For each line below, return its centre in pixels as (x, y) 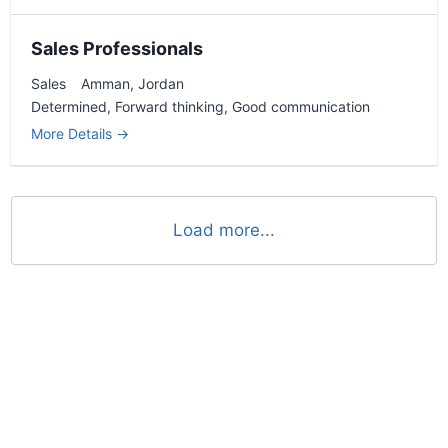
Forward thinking (169, 107)
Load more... (224, 230)
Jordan (161, 83)
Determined (69, 107)
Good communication (301, 107)
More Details (73, 134)
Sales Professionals (117, 48)
